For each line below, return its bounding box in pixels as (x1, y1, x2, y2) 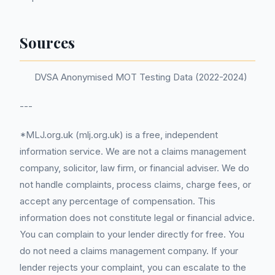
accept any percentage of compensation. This (20, 195, 215, 207)
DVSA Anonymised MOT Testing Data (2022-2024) (34, 71, 247, 83)
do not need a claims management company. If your (20, 245, 238, 257)
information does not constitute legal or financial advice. (20, 212, 255, 223)
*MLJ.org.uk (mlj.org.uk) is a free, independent (20, 129, 218, 141)
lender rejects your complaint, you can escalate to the (20, 261, 246, 273)
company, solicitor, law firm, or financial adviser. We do (20, 162, 249, 174)
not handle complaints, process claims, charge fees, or (20, 179, 251, 190)
